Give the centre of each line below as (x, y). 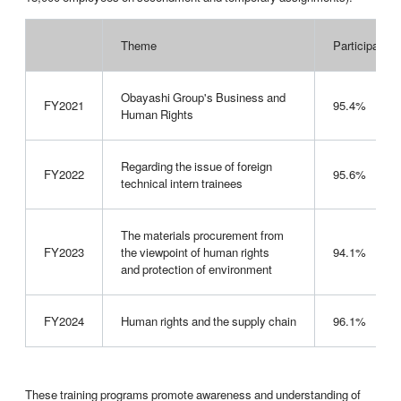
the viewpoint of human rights (195, 252)
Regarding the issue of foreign (196, 166)
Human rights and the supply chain (208, 321)
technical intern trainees (181, 183)
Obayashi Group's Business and (203, 98)
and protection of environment (196, 269)
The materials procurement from (202, 235)
